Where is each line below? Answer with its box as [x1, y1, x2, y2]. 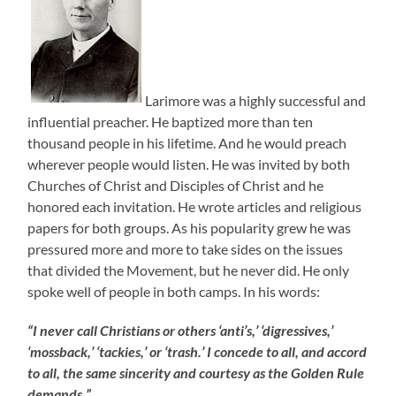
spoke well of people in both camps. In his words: [27, 282, 321, 300]
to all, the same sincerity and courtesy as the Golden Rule [27, 363, 365, 381]
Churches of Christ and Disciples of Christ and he [27, 176, 324, 194]
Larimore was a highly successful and [145, 91, 367, 109]
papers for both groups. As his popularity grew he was [27, 218, 352, 236]
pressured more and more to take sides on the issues [27, 240, 344, 257]
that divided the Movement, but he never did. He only [27, 261, 350, 278]
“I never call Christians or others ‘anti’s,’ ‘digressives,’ [27, 321, 334, 339]
